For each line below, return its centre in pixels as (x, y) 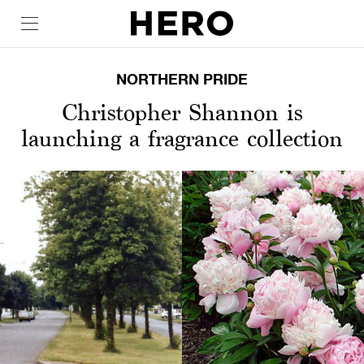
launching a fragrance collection (182, 138)
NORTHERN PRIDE (182, 79)
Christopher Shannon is (182, 112)
